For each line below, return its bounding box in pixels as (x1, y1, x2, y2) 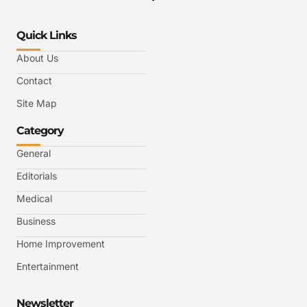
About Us (16, 51, 58, 64)
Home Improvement (16, 237, 105, 249)
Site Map (16, 97, 57, 109)
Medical (16, 192, 52, 204)
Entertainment (16, 260, 79, 272)
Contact (16, 74, 52, 86)
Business (16, 214, 56, 227)
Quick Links (16, 28, 77, 42)
